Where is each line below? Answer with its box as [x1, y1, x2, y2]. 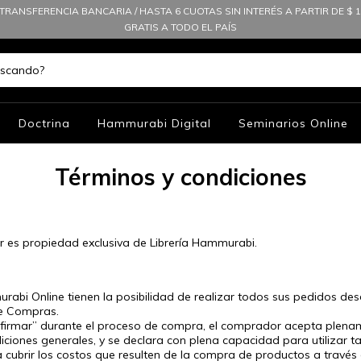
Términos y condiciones [54, 162, 307, 191]
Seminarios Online [239, 115, 349, 131]
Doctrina [19, 115, 71, 131]
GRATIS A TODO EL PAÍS [124, 21, 237, 33]
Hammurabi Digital [98, 115, 212, 131]
